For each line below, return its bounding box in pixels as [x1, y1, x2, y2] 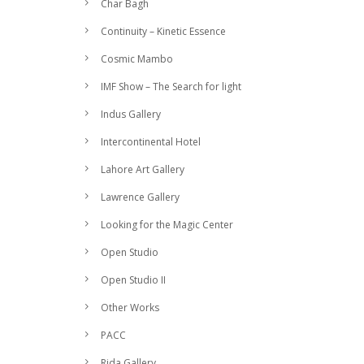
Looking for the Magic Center [101, 218, 233, 232]
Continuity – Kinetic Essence [101, 24, 226, 38]
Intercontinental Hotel [101, 135, 201, 149]
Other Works [101, 301, 159, 314]
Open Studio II [101, 273, 166, 287]
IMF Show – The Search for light [101, 80, 241, 93]
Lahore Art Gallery [101, 162, 184, 176]
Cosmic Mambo [101, 52, 173, 66]
